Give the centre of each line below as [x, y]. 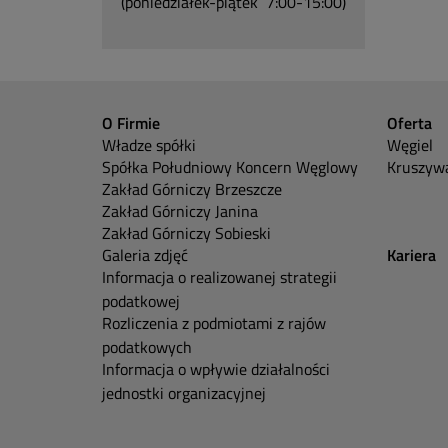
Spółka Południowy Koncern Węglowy [230, 166]
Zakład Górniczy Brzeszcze [192, 188]
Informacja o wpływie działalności [216, 368]
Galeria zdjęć [145, 254]
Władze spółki [149, 144]
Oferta [409, 122]
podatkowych [147, 346]
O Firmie [131, 122]
